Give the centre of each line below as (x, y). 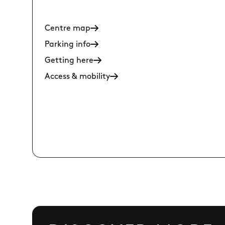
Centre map (68, 29)
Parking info (68, 45)
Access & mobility (77, 77)
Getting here (69, 61)
